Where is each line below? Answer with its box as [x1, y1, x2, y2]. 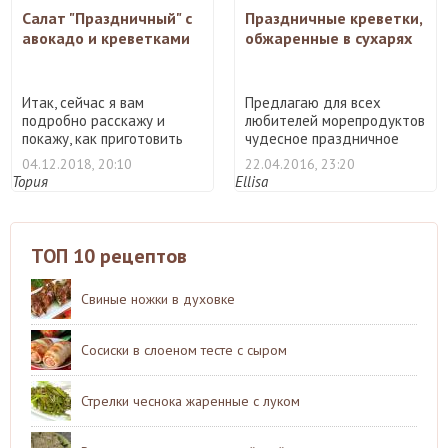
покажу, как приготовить [22, 128, 183, 148]
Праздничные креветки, [245, 7, 422, 28]
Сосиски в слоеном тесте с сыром [81, 340, 287, 359]
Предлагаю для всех [245, 92, 381, 112]
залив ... [22, 146, 74, 166]
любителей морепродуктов [245, 110, 425, 130]
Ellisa [235, 171, 268, 191]
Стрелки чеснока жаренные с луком [81, 391, 300, 410]
